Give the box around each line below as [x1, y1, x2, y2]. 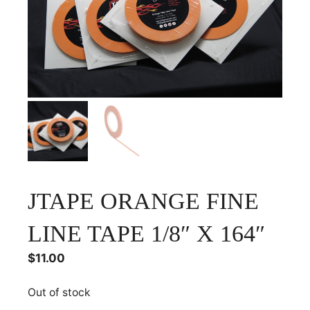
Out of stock [28, 286, 91, 300]
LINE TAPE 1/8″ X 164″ [28, 220, 265, 246]
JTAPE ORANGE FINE [28, 188, 259, 214]
